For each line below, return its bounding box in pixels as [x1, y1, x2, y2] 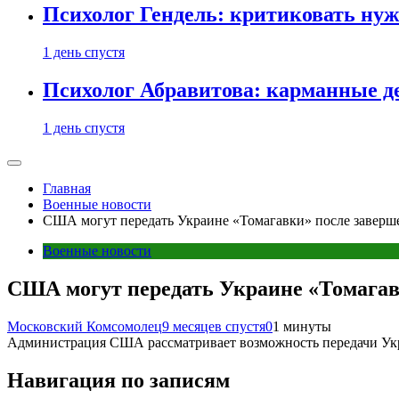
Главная [43, 181, 91, 196]
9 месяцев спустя [162, 318, 265, 334]
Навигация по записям [7, 368, 230, 392]
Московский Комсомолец [7, 318, 162, 334]
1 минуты [273, 318, 331, 334]
